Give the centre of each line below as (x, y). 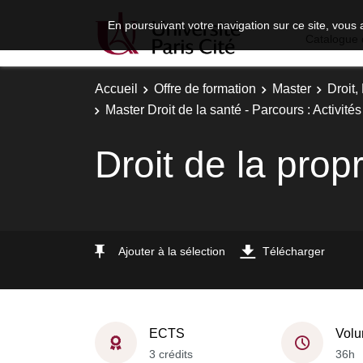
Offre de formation (205, 89)
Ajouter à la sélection (172, 251)
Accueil (116, 89)
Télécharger (294, 251)
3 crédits (171, 354)
